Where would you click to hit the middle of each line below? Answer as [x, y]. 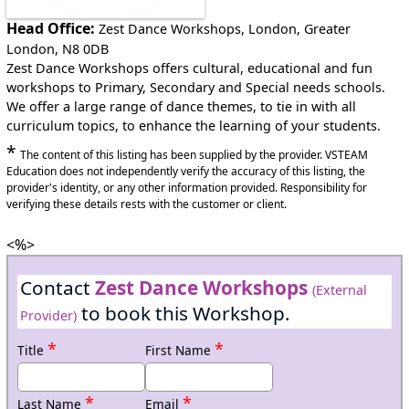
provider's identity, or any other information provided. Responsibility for [187, 188]
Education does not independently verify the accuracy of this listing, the [186, 172]
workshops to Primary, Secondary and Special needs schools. [196, 88]
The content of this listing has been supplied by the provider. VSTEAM [194, 155]
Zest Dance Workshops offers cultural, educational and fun [190, 68]
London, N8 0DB [58, 49]
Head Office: [51, 29]
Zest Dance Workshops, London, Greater [225, 29]
